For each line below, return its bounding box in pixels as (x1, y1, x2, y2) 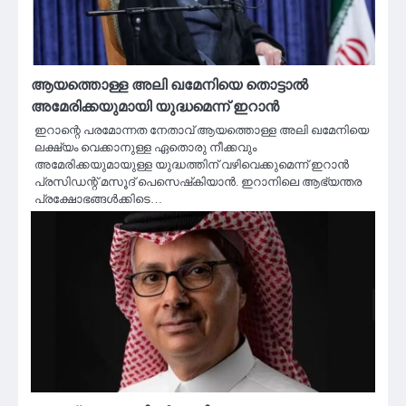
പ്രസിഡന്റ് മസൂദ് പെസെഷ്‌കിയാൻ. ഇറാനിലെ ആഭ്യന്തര (34, 175, 362, 189)
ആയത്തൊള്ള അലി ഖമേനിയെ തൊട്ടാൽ (31, 77, 308, 93)
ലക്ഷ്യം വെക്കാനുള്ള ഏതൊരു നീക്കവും (34, 140, 256, 155)
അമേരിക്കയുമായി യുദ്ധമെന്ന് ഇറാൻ (31, 99, 279, 115)
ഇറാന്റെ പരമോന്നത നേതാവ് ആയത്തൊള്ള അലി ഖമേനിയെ (34, 123, 369, 138)
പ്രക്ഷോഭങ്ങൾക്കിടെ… (34, 192, 162, 207)
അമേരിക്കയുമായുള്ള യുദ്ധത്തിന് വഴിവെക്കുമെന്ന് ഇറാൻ (34, 158, 349, 172)
